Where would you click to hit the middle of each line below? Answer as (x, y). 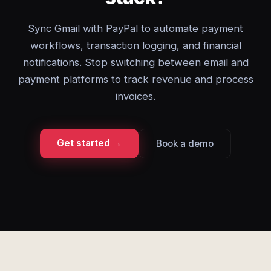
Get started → (89, 143)
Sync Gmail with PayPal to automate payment (135, 28)
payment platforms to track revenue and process (135, 79)
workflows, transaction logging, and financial (135, 45)
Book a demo (185, 144)
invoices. (135, 96)
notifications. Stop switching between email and (135, 62)
